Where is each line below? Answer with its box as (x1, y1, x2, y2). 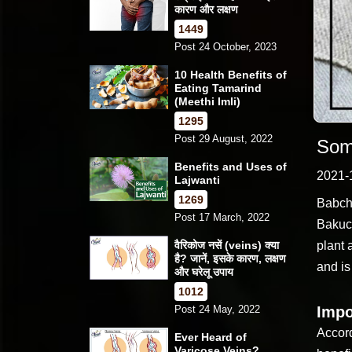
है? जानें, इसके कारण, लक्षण (174, 251, 286, 265)
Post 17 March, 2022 (174, 211, 269, 223)
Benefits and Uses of (174, 159, 287, 173)
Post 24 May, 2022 (174, 302, 260, 315)
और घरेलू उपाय (174, 265, 233, 278)
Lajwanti (174, 173, 220, 186)
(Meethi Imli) (174, 94, 240, 108)
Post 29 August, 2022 (174, 132, 273, 145)
